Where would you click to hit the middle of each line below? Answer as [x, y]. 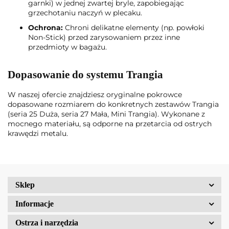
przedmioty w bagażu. [67, 47]
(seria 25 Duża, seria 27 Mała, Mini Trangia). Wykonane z [106, 114]
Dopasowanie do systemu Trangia [85, 74]
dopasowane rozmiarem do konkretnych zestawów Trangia [113, 104]
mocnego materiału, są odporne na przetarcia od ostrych [110, 123]
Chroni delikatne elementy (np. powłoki [134, 27]
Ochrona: [45, 27]
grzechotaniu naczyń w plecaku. [85, 13]
